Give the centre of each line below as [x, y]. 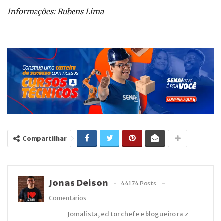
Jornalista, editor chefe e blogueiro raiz [128, 214]
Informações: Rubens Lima [55, 12]
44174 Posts [138, 184]
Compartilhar [44, 139]
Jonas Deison [78, 183]
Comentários [67, 198]
